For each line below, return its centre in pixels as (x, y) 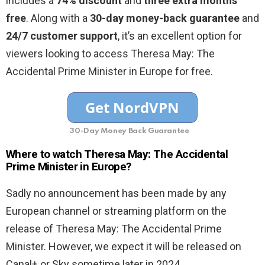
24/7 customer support (62, 36)
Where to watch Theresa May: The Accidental (117, 154)
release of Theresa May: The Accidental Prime (114, 229)
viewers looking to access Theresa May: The (110, 54)
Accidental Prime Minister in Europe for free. (109, 72)
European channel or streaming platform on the (116, 211)
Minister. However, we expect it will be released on (124, 247)
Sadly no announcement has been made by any (116, 193)
